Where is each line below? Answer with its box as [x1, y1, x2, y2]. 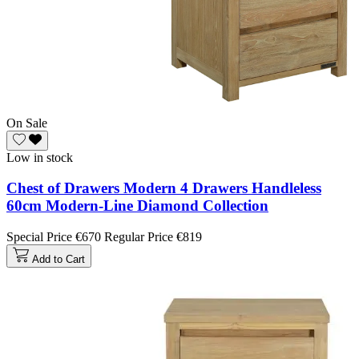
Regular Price [104, 230, 173, 244]
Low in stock [6, 150, 73, 164]
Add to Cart [32, 253, 85, 266]
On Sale [6, 115, 47, 130]
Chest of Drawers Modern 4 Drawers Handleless [6, 179, 321, 197]
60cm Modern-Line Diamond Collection [6, 197, 268, 215]
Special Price [6, 230, 72, 244]
